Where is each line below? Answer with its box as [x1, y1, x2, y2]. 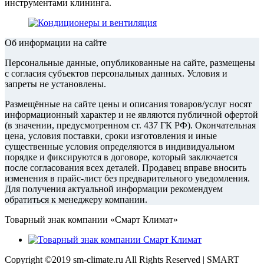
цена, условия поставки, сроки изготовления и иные [5, 131, 217, 141]
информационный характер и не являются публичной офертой [5, 110, 258, 120]
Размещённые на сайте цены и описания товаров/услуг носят [5, 99, 252, 110]
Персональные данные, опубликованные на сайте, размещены [5, 58, 255, 68]
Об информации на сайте [5, 38, 107, 48]
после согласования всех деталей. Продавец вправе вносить [5, 163, 246, 173]
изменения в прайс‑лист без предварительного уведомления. [5, 173, 250, 184]
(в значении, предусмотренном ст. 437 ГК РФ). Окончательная [5, 120, 256, 131]
